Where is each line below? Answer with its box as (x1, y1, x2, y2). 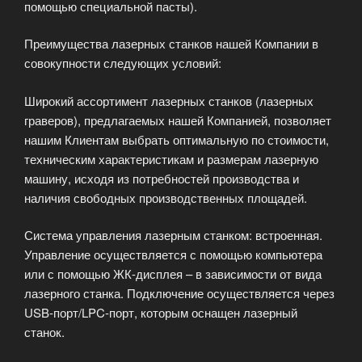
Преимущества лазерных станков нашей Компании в (24, 35, 318, 53)
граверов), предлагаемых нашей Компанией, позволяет (24, 111, 331, 128)
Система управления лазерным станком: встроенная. (24, 226, 322, 244)
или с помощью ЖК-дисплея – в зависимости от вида (24, 265, 322, 283)
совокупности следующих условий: (24, 54, 221, 72)
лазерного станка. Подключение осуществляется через (24, 284, 335, 302)
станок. (24, 323, 65, 341)
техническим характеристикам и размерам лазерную (24, 149, 318, 167)
